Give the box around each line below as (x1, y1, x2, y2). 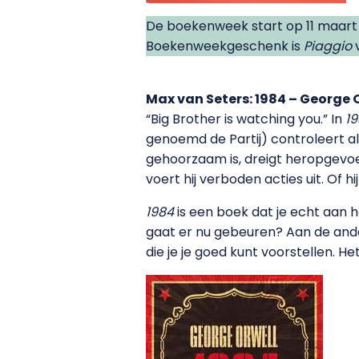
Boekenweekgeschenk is (146, 36, 304, 55)
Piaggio (304, 36, 352, 55)
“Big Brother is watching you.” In (146, 109, 345, 128)
